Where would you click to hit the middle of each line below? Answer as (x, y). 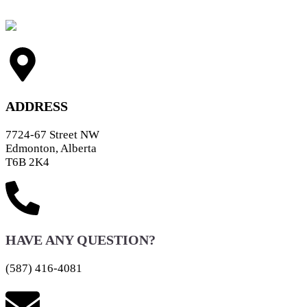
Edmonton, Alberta (51, 148)
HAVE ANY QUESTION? (81, 240)
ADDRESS (37, 106)
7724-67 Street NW (52, 134)
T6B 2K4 (27, 162)
